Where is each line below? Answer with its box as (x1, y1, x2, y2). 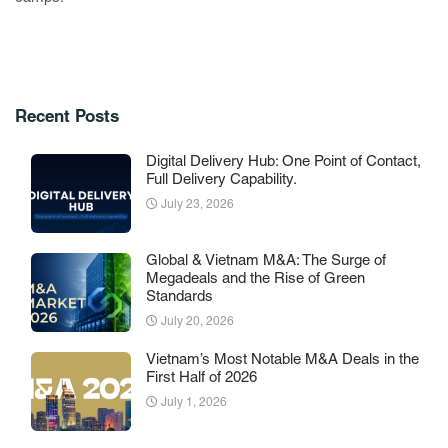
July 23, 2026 (161, 199, 234, 212)
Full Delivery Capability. (146, 173, 297, 189)
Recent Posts (15, 110, 119, 128)
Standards (146, 290, 213, 306)
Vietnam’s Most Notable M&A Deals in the (146, 353, 419, 369)
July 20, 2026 (161, 316, 234, 329)
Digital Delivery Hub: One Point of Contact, (146, 155, 421, 171)
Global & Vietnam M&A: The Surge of (146, 254, 386, 270)
